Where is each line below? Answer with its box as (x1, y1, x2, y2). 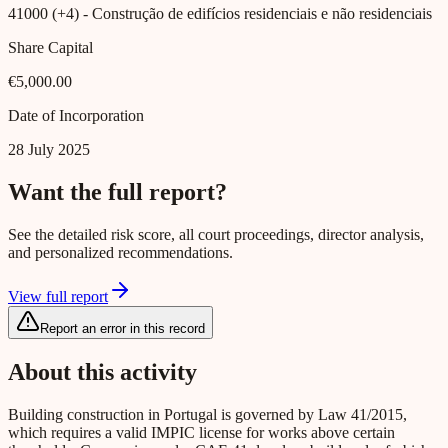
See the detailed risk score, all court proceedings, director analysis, (8, 226, 424, 244)
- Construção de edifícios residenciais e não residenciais (79, 5, 432, 23)
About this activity (8, 358, 197, 385)
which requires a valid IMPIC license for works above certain (8, 423, 395, 441)
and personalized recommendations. (8, 244, 233, 262)
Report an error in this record (40, 321, 205, 337)
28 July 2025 (8, 141, 90, 159)
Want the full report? (8, 179, 227, 206)
